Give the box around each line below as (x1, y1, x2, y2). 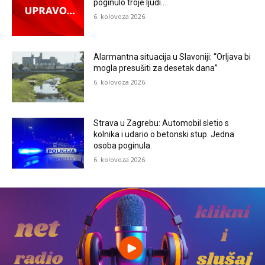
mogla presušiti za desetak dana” (93, 63, 218, 73)
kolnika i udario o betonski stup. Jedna (93, 130, 235, 140)
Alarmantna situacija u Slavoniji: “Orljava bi (93, 52, 251, 62)
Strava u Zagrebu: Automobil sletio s (93, 118, 230, 128)
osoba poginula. (93, 141, 153, 151)
